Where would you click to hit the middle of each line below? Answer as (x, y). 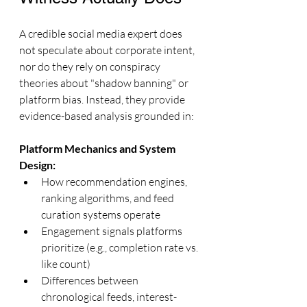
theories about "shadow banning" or (105, 83)
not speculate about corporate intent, (108, 50)
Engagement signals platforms (113, 231)
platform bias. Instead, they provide (103, 99)
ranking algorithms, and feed (109, 198)
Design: (37, 164)
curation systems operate (101, 214)
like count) (66, 263)
